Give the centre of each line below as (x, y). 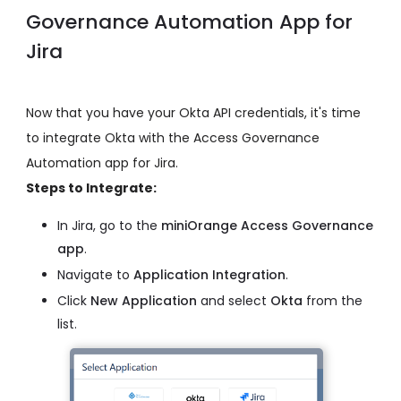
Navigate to (95, 275)
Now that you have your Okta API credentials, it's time (193, 113)
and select (234, 301)
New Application (144, 301)
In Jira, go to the (109, 226)
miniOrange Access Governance (267, 226)
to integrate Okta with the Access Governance (173, 138)
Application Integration (209, 275)
